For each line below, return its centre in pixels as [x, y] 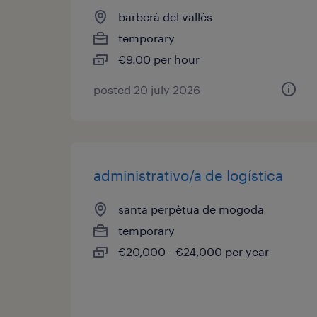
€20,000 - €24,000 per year [194, 252]
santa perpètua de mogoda [191, 209]
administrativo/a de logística [188, 175]
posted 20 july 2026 [147, 90]
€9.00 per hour [159, 59]
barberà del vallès [165, 17]
